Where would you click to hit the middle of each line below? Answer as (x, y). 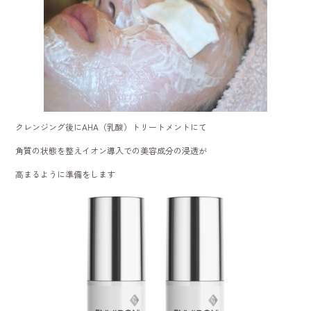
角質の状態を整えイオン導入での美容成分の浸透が (111, 151)
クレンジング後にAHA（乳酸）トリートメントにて (111, 127)
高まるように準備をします (66, 174)
